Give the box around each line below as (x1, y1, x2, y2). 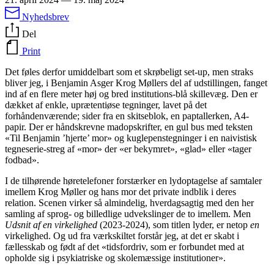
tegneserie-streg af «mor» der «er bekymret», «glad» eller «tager (5, 143, 251, 154)
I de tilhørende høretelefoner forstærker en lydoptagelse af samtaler (5, 175, 262, 186)
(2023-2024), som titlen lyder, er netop (97, 219, 250, 230)
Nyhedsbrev (22, 11, 69, 22)
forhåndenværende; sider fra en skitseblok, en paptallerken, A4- (5, 110, 249, 121)
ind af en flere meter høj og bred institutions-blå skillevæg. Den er (5, 88, 257, 99)
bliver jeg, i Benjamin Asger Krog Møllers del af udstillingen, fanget (5, 77, 267, 88)
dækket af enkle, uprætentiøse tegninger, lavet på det (5, 99, 207, 110)
